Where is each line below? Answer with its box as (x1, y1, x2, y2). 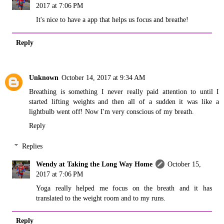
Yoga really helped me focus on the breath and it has (36, 184, 212, 192)
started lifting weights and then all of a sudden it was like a (29, 97, 219, 105)
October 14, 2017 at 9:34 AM (61, 73, 145, 81)
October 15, (167, 160, 201, 168)
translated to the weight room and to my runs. (36, 194, 166, 202)
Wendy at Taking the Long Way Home (36, 160, 153, 168)
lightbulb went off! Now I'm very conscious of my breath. (29, 107, 194, 115)
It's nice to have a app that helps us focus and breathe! (36, 15, 189, 24)
